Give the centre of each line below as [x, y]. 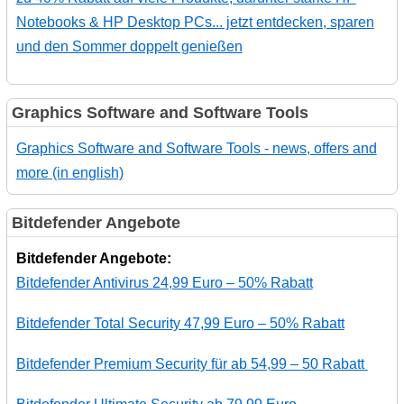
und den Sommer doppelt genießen [129, 46]
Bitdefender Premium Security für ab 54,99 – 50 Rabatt [192, 363]
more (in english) [69, 172]
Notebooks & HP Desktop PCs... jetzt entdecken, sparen [195, 22]
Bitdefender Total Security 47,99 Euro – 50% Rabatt [180, 323]
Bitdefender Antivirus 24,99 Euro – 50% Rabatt [164, 282]
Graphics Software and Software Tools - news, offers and [196, 148]
